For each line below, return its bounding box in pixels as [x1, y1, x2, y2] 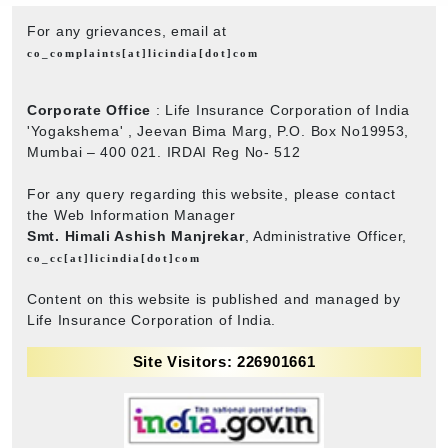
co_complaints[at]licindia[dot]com [27, 46, 259, 59]
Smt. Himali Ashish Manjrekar [27, 227, 245, 244]
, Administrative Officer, [244, 227, 408, 244]
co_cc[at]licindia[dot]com [27, 251, 201, 264]
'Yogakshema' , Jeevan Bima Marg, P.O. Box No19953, [27, 122, 410, 139]
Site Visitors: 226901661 [132, 352, 316, 370]
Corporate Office [27, 101, 152, 118]
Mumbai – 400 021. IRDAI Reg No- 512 [27, 143, 301, 160]
